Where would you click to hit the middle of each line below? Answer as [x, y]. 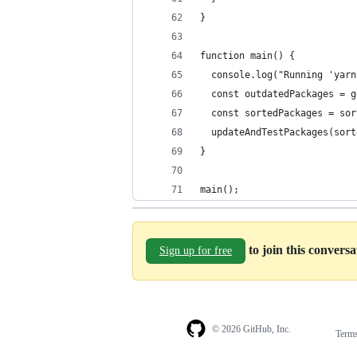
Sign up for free [196, 250]
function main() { [247, 55]
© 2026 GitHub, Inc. [251, 330]
